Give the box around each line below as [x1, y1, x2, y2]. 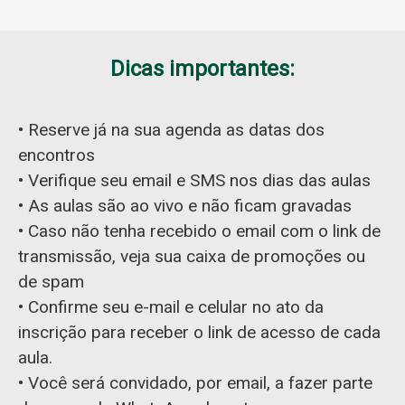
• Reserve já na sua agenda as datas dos [18, 119, 325, 141]
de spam [18, 271, 84, 293]
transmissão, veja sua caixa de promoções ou [18, 246, 365, 268]
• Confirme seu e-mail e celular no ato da [18, 297, 324, 318]
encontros [18, 145, 95, 166]
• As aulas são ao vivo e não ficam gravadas [18, 195, 352, 217]
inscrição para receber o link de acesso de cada [18, 322, 381, 344]
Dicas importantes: [110, 56, 295, 82]
